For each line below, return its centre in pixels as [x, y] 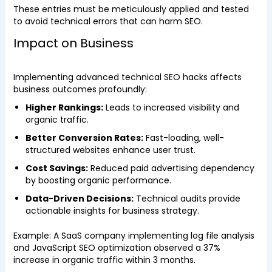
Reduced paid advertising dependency [171, 168]
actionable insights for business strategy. [112, 211]
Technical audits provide [187, 199]
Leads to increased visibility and [171, 107]
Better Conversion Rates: [84, 138]
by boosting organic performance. [98, 180]
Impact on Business [73, 43]
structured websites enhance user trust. [110, 150]
